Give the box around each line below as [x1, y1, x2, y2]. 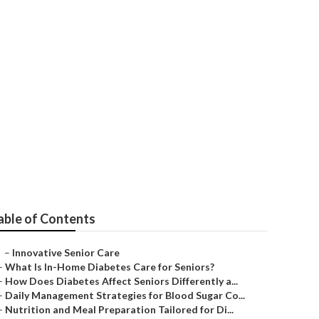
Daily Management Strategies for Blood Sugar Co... [5, 289, 245, 301]
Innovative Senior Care [12, 246, 120, 258]
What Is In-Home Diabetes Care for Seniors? [5, 261, 214, 273]
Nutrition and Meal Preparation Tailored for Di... [5, 303, 234, 315]
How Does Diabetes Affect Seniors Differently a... [5, 275, 238, 287]
